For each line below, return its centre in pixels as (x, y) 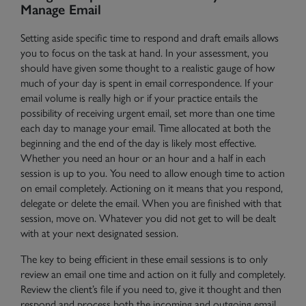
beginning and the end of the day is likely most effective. (138, 142)
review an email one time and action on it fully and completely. (153, 274)
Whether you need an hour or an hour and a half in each (143, 157)
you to (36, 52)
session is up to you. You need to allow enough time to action (153, 172)
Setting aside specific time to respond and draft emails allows (150, 37)
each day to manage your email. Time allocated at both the (145, 127)
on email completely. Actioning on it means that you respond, (152, 187)
